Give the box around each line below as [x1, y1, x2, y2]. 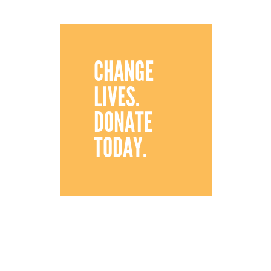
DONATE [94, 106, 152, 139]
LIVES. [94, 80, 140, 114]
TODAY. [94, 131, 147, 165]
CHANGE [94, 55, 154, 88]
